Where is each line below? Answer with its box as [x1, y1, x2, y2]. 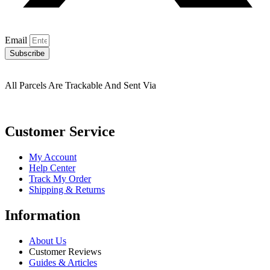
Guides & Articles [29, 257, 97, 268]
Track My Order [29, 174, 91, 184]
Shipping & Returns [29, 184, 105, 195]
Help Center [29, 163, 75, 174]
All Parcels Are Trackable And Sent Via [5, 80, 156, 91]
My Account [29, 152, 77, 163]
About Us [29, 235, 66, 246]
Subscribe [10, 49, 45, 58]
